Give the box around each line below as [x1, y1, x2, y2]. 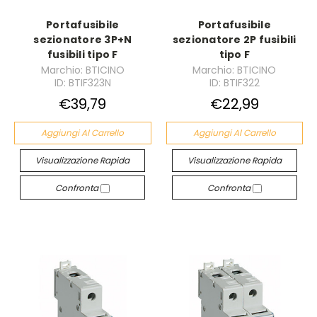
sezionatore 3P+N [33, 33, 132, 47]
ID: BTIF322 [209, 76, 260, 90]
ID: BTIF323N [54, 76, 111, 90]
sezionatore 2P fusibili [172, 33, 296, 47]
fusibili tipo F [47, 47, 118, 62]
